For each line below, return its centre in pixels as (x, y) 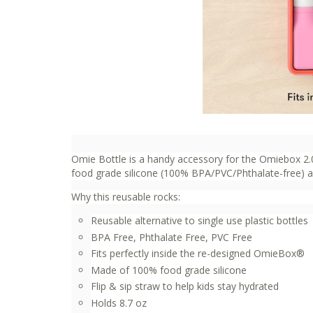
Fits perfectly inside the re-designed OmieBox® (198, 253)
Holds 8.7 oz (119, 303)
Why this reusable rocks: (126, 197)
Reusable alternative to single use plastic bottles (199, 220)
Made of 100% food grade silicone (170, 270)
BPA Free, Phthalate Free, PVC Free (172, 237)
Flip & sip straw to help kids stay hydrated (185, 286)
